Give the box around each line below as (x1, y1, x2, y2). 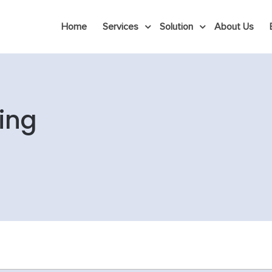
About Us (214, 22, 254, 32)
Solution (160, 22, 193, 32)
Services (103, 22, 138, 32)
